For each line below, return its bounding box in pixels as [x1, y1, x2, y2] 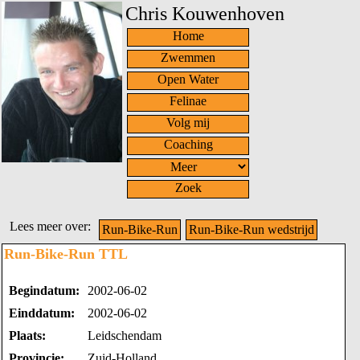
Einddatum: [9, 306, 75, 320]
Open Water [157, 72, 219, 86]
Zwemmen [161, 51, 215, 64]
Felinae [170, 94, 207, 108]
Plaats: [9, 329, 46, 342]
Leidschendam [88, 329, 162, 342]
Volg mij [166, 116, 210, 129]
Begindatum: [9, 284, 80, 297]
